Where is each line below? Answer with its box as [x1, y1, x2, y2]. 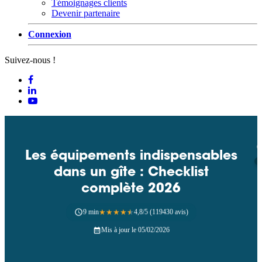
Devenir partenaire [51, 8, 120, 18]
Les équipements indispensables [25, 147, 237, 164]
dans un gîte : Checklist [53, 163, 209, 180]
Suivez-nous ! [5, 55, 56, 65]
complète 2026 [81, 180, 181, 196]
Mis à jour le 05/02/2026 [101, 226, 170, 235]
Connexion [28, 29, 71, 39]
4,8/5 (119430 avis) [133, 208, 188, 216]
